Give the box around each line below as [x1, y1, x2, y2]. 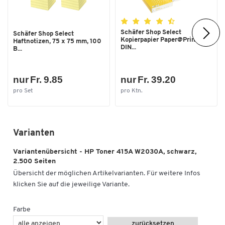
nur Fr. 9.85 [13, 74, 63, 85]
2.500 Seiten [13, 158, 56, 166]
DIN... [121, 44, 136, 51]
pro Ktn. [121, 88, 143, 94]
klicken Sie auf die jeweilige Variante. [13, 180, 130, 188]
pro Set [13, 88, 33, 94]
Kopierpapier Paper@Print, [121, 36, 199, 43]
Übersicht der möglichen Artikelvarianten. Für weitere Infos [13, 169, 200, 177]
